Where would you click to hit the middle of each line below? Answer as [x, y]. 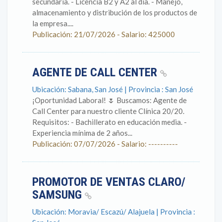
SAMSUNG [58, 195]
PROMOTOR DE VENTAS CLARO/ [109, 182]
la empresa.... [53, 23]
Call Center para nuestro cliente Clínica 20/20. [108, 111]
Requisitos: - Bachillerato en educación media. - [110, 122]
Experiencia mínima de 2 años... [82, 133]
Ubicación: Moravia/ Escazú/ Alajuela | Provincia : [114, 212]
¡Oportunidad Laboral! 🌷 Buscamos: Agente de [110, 100]
